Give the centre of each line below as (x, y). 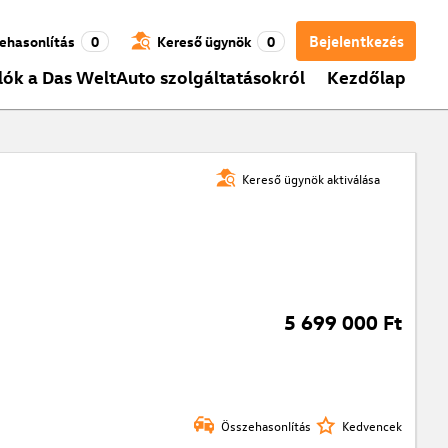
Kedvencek (372, 425)
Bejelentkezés (356, 41)
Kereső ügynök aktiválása (311, 178)
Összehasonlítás (265, 425)
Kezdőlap (366, 76)
